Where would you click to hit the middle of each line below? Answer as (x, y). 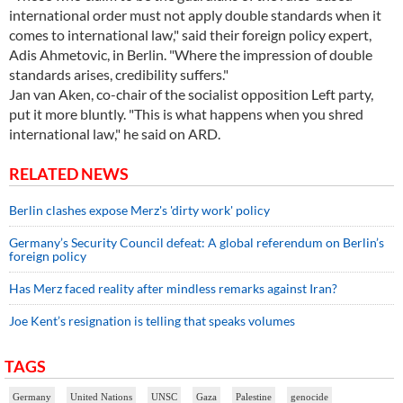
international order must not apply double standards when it (195, 15)
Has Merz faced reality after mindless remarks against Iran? (173, 289)
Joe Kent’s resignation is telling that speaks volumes (152, 321)
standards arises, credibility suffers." (119, 75)
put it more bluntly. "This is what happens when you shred (186, 114)
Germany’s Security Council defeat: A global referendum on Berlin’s (197, 243)
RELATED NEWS (69, 174)
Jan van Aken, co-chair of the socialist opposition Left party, (191, 94)
